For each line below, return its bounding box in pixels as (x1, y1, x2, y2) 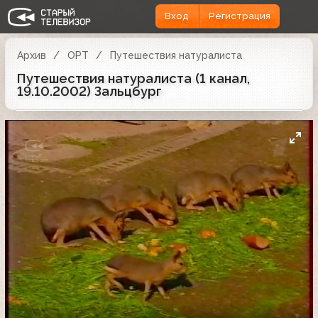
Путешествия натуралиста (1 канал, (17, 70, 250, 86)
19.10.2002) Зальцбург (17, 83, 162, 99)
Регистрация (208, 11, 270, 22)
